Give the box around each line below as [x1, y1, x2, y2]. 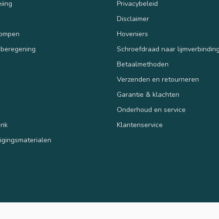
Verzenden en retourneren [117, 75, 199, 84]
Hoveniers [117, 29, 148, 39]
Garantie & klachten [117, 90, 179, 99]
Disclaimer [117, 14, 149, 23]
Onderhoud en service [117, 105, 186, 114]
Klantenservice [117, 120, 163, 130]
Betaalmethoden [117, 60, 169, 69]
